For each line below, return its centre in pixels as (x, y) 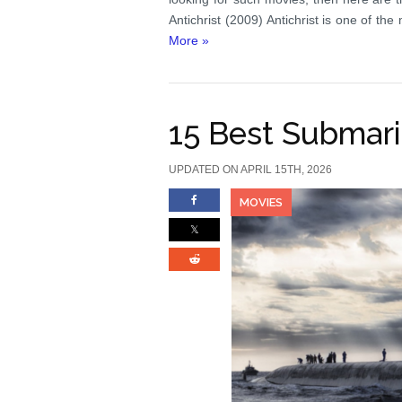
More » (189, 40)
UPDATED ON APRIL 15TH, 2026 (251, 170)
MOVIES (262, 202)
